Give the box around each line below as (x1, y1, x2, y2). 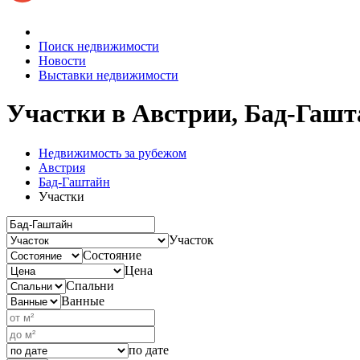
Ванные (61, 294, 104, 308)
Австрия (39, 160, 85, 174)
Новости (39, 53, 86, 67)
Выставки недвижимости (39, 67, 178, 82)
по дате (129, 343, 169, 357)
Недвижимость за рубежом (39, 145, 186, 160)
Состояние (83, 248, 141, 262)
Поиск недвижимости (39, 39, 159, 53)
